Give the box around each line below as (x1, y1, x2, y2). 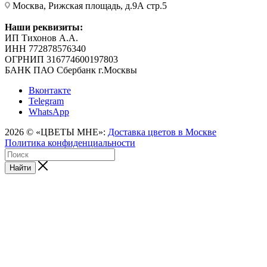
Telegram (29, 95, 64, 106)
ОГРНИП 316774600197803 (5, 54, 118, 64)
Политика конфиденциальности (5, 137, 135, 148)
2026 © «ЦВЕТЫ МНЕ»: (5, 126, 108, 137)
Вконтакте (29, 85, 71, 95)
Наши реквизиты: (5, 21, 83, 32)
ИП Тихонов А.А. (5, 32, 78, 43)
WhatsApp (29, 106, 69, 117)
